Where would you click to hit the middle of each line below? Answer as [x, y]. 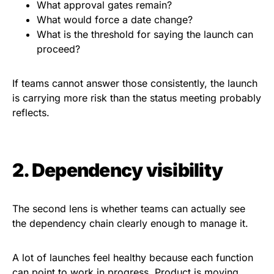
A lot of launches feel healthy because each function [133, 258]
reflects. [31, 113]
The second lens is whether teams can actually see [129, 209]
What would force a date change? [116, 20]
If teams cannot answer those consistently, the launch [135, 83]
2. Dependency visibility [117, 170]
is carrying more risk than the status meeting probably [137, 98]
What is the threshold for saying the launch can [145, 35]
